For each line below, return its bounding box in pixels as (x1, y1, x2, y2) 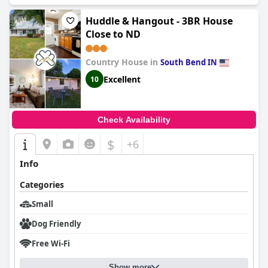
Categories (20, 179, 64, 190)
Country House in (86, 56, 160, 68)
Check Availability (98, 115, 170, 124)
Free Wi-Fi (32, 238, 70, 249)
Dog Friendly (32, 218, 81, 229)
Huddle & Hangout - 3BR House (86, 14, 233, 28)
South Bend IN (160, 57, 217, 68)
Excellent (103, 73, 141, 85)
